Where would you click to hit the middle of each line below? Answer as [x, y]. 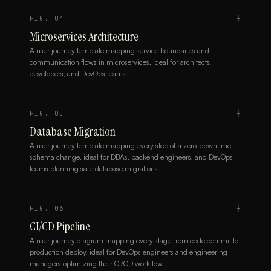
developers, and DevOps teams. [79, 73]
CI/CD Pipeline [60, 226]
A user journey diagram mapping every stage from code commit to [134, 240]
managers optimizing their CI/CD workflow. [97, 263]
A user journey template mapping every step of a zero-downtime [130, 145]
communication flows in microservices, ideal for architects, [121, 62]
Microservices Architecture [84, 36]
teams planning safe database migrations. [95, 168]
